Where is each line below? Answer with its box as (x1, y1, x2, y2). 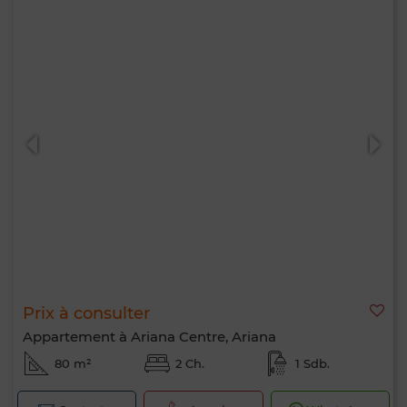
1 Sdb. (295, 356, 331, 371)
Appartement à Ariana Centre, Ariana (23, 328, 276, 345)
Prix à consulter (23, 303, 150, 323)
